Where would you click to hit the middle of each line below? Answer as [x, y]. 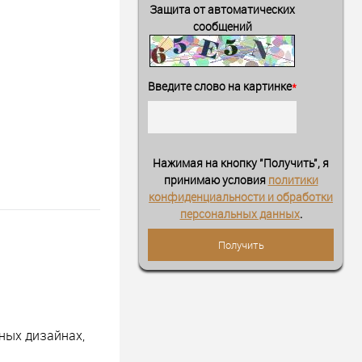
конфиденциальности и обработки [241, 197]
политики [293, 180]
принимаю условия [216, 180]
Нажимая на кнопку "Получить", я [241, 163]
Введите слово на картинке [220, 86]
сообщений [222, 26]
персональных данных [240, 214]
